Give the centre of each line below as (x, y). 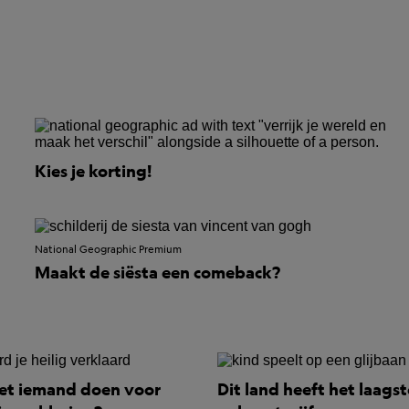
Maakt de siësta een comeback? (158, 272)
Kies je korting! (94, 171)
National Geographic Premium (109, 249)
